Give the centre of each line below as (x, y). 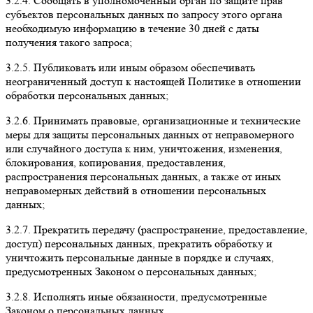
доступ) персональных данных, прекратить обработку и (139, 243)
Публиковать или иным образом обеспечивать (143, 67)
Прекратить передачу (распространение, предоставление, (169, 229)
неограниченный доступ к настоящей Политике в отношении (153, 81)
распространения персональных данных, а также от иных (143, 176)
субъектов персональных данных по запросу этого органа (144, 14)
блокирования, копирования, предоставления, (116, 162)
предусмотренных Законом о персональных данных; (131, 271)
